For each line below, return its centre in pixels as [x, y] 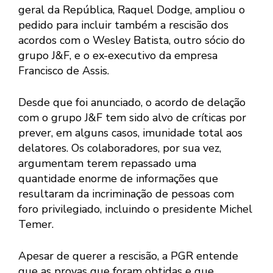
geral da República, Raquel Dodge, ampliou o [132, 10]
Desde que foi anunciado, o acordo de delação [132, 103]
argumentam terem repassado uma [107, 164]
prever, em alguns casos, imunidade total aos [130, 133]
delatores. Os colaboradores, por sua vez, [120, 148]
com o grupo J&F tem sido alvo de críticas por [132, 118]
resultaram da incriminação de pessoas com [126, 194]
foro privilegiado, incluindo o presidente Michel [135, 209]
